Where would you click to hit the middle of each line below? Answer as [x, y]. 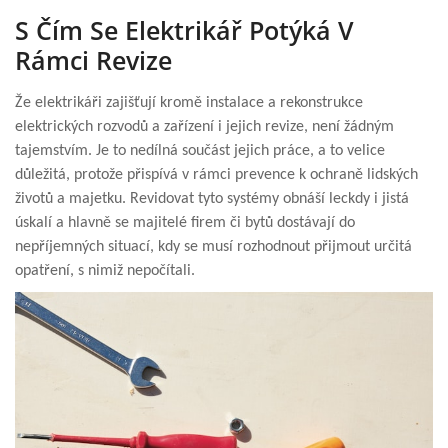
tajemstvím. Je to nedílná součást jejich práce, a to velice [200, 150]
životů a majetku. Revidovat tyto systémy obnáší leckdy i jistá [212, 198]
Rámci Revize [93, 59]
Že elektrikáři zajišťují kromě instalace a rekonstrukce [189, 102]
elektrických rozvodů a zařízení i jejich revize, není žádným [204, 126]
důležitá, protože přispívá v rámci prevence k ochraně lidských [216, 174]
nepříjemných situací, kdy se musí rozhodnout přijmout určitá [213, 246]
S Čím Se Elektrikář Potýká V [184, 29]
